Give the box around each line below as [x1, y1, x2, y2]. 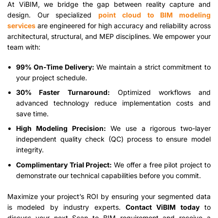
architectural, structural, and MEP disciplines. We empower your [7, 32, 211, 41]
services [7, 21, 36, 30]
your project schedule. [16, 73, 88, 82]
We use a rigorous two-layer [106, 124, 211, 133]
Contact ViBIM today [125, 202, 200, 211]
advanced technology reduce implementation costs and [16, 98, 211, 107]
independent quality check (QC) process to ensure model [16, 135, 211, 144]
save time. [16, 109, 49, 118]
